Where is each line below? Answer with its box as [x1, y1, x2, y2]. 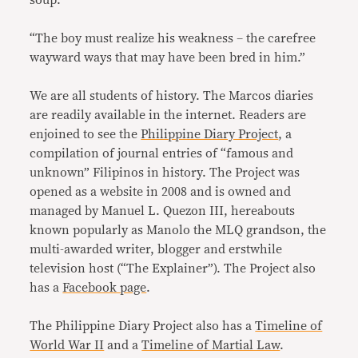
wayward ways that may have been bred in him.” [30, 50, 306, 64]
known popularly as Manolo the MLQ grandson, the [30, 223, 327, 237]
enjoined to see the [30, 127, 141, 141]
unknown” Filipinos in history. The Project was [30, 165, 300, 179]
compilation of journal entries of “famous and [30, 146, 294, 160]
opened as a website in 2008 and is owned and [30, 185, 292, 198]
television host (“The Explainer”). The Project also [30, 261, 316, 275]
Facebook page [62, 280, 147, 294]
